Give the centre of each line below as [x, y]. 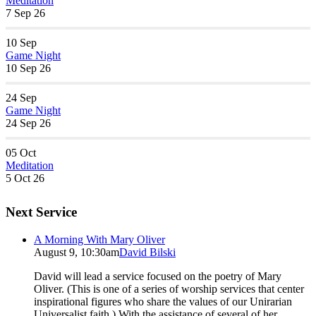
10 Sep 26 [28, 68]
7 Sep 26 [25, 13]
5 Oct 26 [25, 178]
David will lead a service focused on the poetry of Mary [158, 276]
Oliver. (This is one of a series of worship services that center [169, 289]
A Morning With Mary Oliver [99, 240]
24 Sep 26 [28, 123]
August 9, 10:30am [77, 253]
